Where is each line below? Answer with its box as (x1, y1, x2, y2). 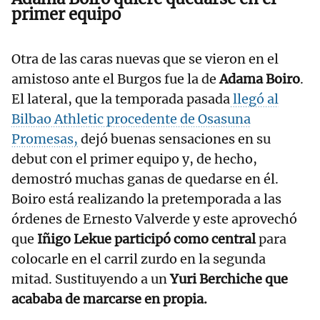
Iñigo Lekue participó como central (37, 231, 259, 248)
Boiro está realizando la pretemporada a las (11, 191, 281, 208)
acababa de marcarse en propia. (11, 291, 207, 308)
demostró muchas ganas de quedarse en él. (11, 171, 279, 188)
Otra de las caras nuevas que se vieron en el (11, 51, 279, 68)
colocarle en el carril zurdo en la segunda (11, 251, 266, 268)
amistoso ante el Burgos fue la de (11, 71, 219, 88)
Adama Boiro (219, 71, 300, 88)
